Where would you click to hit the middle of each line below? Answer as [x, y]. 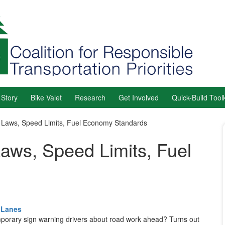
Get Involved [139, 98]
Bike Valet [46, 98]
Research [90, 98]
